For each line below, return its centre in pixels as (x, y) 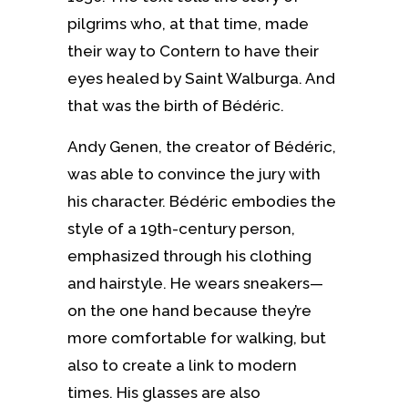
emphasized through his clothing (189, 255)
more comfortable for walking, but (197, 337)
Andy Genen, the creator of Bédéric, (202, 146)
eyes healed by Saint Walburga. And (201, 78)
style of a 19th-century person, (181, 228)
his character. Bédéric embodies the (202, 201)
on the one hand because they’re (189, 310)
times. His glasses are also (164, 392)
